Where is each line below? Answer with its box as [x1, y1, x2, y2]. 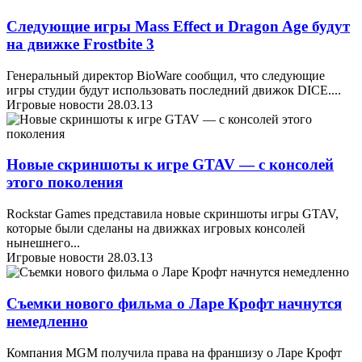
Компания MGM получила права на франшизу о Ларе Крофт [6, 345, 342, 360]
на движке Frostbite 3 [6, 35, 154, 53]
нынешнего [6, 236, 70, 250]
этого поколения [6, 174, 123, 192]
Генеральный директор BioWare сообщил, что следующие [6, 68, 325, 82]
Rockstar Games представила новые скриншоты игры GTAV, [6, 207, 339, 221]
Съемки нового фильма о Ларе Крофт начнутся [6, 294, 342, 312]
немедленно [6, 312, 88, 330]
